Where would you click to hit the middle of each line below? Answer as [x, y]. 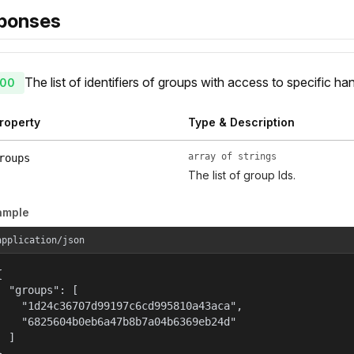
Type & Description [241, 122]
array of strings [232, 157]
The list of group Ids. [241, 175]
